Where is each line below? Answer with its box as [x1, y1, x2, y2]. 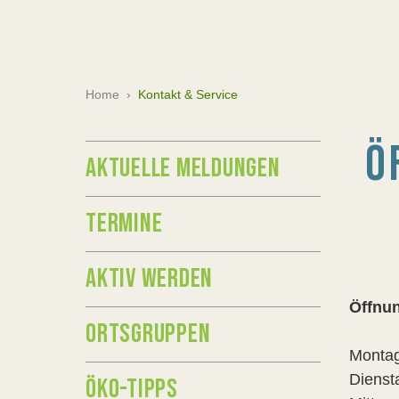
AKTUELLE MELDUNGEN [85, 152, 281, 184]
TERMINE [85, 208, 163, 240]
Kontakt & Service [138, 87, 238, 102]
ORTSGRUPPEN [85, 318, 211, 350]
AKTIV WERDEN [85, 263, 213, 295]
